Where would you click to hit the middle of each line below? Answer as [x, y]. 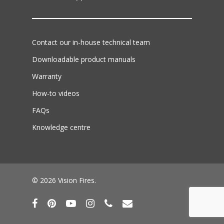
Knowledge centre [61, 127]
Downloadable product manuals [84, 59]
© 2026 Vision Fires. [64, 180]
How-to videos [56, 93]
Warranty [47, 76]
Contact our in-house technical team [91, 42]
